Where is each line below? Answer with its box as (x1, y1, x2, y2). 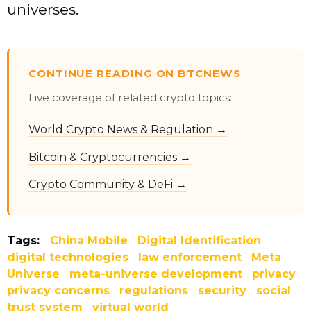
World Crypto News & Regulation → (28, 123, 227, 137)
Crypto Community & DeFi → (28, 177, 187, 191)
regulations (119, 284, 188, 298)
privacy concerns (7, 284, 110, 298)
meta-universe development (69, 267, 242, 281)
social (256, 284, 291, 298)
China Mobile (50, 234, 128, 248)
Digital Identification (137, 234, 261, 248)
